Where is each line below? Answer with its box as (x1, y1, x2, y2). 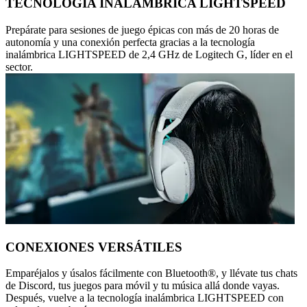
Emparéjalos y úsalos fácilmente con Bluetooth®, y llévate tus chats (5, 267, 297, 280)
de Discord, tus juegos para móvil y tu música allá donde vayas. (5, 280, 280, 292)
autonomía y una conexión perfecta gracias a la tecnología (5, 36, 255, 48)
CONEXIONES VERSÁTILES (5, 239, 182, 254)
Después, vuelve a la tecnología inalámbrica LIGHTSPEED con (5, 292, 284, 304)
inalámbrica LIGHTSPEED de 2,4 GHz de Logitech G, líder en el (5, 48, 293, 60)
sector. (5, 60, 33, 73)
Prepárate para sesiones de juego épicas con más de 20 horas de (5, 23, 279, 36)
